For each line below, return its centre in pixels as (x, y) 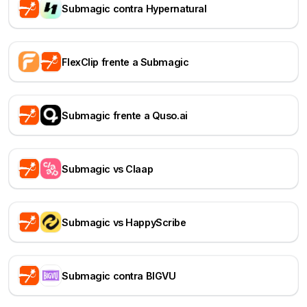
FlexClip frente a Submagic (125, 62)
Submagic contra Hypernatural (134, 8)
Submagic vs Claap (108, 169)
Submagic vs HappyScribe (124, 222)
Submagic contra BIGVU (119, 275)
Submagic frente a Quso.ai (125, 115)
